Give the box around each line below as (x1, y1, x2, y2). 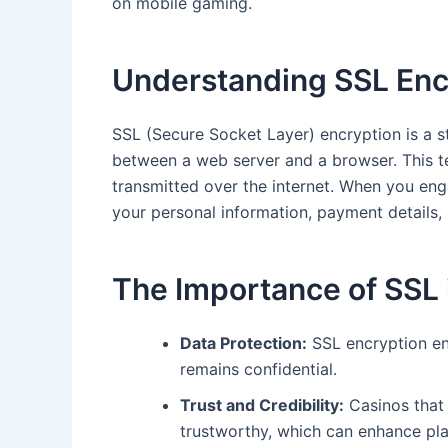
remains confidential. (180, 359, 337, 379)
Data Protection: (180, 333, 307, 353)
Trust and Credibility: (180, 395, 344, 415)
